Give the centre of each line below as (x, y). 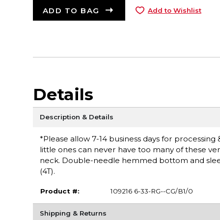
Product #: (60, 191)
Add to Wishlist (174, 10)
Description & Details (76, 117)
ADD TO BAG (71, 11)
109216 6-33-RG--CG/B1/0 (151, 191)
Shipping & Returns (73, 213)
